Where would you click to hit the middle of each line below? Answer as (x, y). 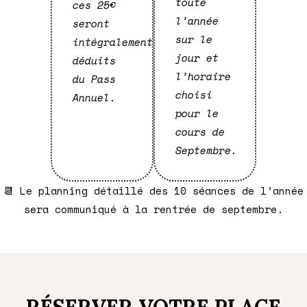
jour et (197, 57)
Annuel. (97, 97)
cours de (200, 131)
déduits (94, 60)
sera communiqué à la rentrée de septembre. (153, 209)
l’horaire (203, 76)
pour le (197, 113)
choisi (194, 94)
